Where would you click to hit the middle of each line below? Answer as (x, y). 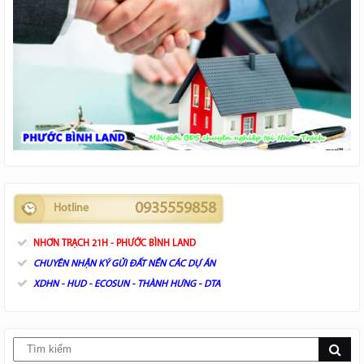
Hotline (71, 208)
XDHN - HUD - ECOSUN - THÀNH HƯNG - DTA (127, 284)
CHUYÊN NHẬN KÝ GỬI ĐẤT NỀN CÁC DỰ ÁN (126, 264)
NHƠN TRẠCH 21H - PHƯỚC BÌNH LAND (115, 243)
